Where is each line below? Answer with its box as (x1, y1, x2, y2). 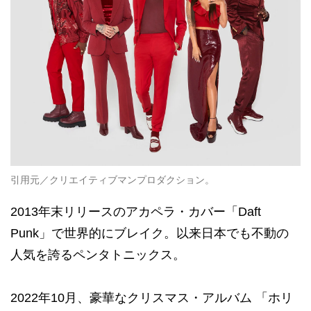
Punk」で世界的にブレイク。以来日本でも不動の (10, 226, 289, 240)
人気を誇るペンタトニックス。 (10, 247, 185, 262)
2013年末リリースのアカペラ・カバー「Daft (10, 204, 261, 219)
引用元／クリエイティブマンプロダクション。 (10, 174, 215, 185)
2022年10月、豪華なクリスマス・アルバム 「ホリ (10, 290, 293, 305)
